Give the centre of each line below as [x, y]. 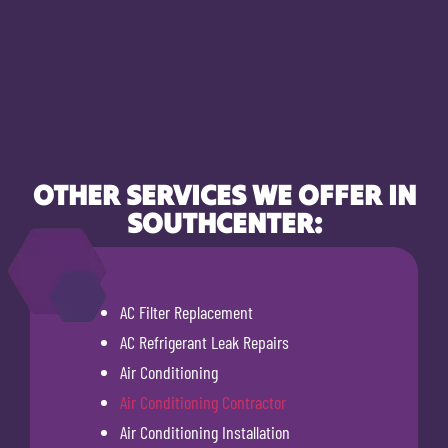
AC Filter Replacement [186, 312]
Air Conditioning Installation [205, 432]
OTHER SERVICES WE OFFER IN [224, 195]
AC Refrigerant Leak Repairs [204, 342]
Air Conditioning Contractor [203, 402]
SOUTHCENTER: [224, 223]
